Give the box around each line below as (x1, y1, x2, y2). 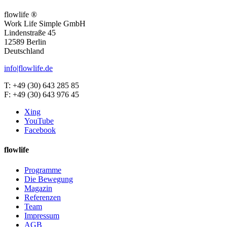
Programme (24, 165, 61, 174)
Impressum (24, 211, 59, 220)
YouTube (24, 116, 54, 125)
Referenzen (24, 193, 61, 202)
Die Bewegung (24, 174, 73, 183)
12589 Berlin (4, 37, 46, 46)
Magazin (24, 183, 52, 193)
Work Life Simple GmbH (4, 19, 86, 28)
